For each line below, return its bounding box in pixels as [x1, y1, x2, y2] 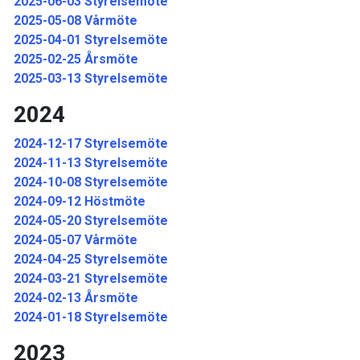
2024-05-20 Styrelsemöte [14, 213, 168, 228]
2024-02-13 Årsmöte [14, 290, 138, 305]
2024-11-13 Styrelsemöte [14, 155, 168, 170]
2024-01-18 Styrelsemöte [14, 309, 168, 325]
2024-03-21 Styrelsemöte [14, 271, 168, 286]
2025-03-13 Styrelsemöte [14, 71, 168, 86]
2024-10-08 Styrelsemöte [14, 174, 168, 190]
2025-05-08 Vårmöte [14, 13, 137, 28]
